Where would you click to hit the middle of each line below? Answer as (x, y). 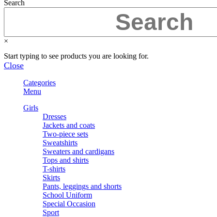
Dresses (54, 116)
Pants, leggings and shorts (82, 186)
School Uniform (67, 195)
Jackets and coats (69, 125)
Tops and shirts (66, 160)
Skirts (51, 177)
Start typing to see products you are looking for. (76, 56)
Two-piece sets (65, 134)
